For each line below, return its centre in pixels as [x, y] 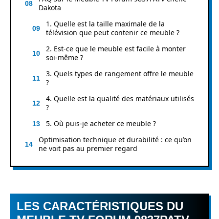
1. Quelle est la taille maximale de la [105, 23]
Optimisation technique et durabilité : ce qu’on [115, 139]
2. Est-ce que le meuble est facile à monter [116, 48]
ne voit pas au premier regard [88, 148]
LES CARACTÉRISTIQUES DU [100, 206]
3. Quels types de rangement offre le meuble [120, 73]
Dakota [50, 7]
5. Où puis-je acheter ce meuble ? [101, 123]
